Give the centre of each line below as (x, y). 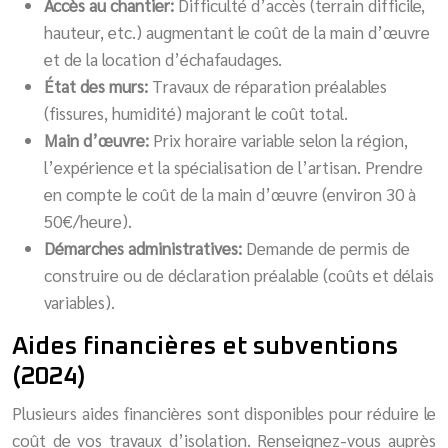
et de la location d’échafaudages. (163, 58)
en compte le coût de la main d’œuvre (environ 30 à (230, 193)
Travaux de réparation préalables (269, 85)
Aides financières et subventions (205, 346)
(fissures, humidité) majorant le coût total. (196, 112)
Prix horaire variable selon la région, (280, 139)
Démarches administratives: (145, 247)
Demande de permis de (328, 247)
